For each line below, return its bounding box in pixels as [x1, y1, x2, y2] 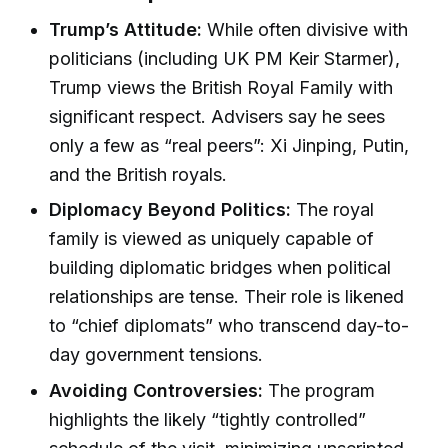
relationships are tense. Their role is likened [49, 286, 405, 308]
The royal [291, 199, 375, 221]
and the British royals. [49, 163, 228, 185]
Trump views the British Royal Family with [49, 76, 394, 98]
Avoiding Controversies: [49, 379, 264, 401]
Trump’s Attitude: [49, 18, 203, 40]
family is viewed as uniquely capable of [49, 228, 375, 250]
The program [263, 379, 376, 401]
